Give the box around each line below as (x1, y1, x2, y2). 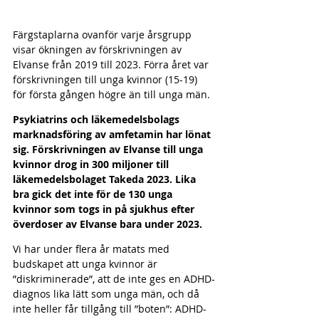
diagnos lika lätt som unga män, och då (13, 287, 202, 301)
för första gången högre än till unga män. (13, 88, 210, 102)
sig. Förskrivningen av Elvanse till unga (13, 142, 206, 157)
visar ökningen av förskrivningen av (13, 43, 184, 57)
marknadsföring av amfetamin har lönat (13, 127, 214, 142)
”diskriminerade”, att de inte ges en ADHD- (13, 272, 215, 286)
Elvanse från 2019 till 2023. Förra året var (13, 58, 211, 72)
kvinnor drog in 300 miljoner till (13, 157, 172, 172)
